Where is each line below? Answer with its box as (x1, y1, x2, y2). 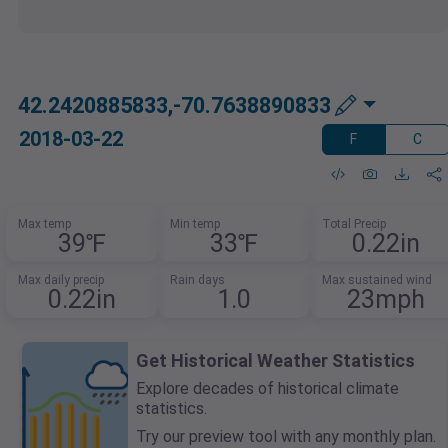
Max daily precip (18, 273, 105, 288)
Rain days (170, 273, 225, 288)
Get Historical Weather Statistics (136, 350, 415, 372)
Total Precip (321, 217, 386, 232)
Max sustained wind (321, 273, 432, 288)
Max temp (18, 217, 72, 232)
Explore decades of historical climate (136, 379, 399, 399)
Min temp (170, 217, 220, 232)
